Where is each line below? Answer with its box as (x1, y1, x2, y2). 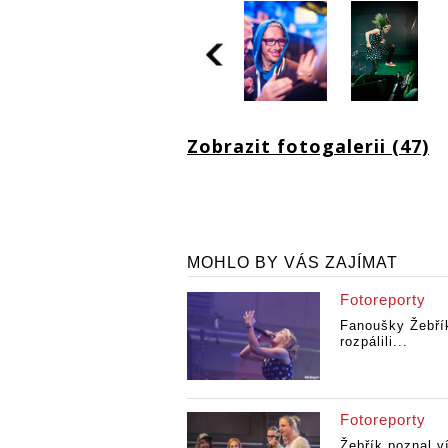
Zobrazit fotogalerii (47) (187, 133, 429, 158)
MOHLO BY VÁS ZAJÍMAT (187, 253, 398, 271)
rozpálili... (339, 333, 408, 349)
